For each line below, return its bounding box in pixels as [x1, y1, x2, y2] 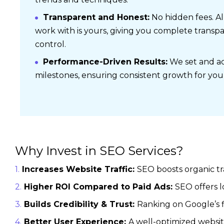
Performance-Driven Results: [43, 57, 167, 66]
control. [35, 39, 66, 49]
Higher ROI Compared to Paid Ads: [23, 182, 175, 191]
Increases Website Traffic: [21, 164, 137, 174]
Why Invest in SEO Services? [15, 143, 183, 158]
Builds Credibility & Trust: [23, 199, 137, 209]
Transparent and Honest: [43, 12, 149, 22]
